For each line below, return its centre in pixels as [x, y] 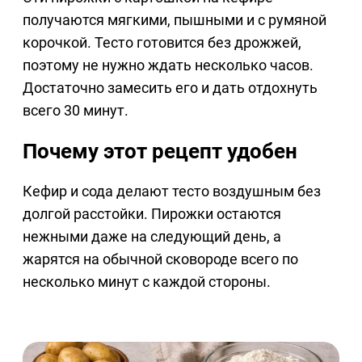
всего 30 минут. [76, 111]
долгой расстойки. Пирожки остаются [152, 214]
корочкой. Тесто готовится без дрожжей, [162, 43]
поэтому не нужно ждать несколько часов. [168, 65]
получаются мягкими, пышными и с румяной [175, 20]
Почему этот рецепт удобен [160, 152]
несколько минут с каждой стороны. [147, 282]
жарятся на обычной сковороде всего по [160, 259]
